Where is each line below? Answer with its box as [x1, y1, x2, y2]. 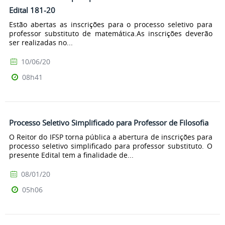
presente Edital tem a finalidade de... [9, 150, 134, 160]
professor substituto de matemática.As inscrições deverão [9, 28, 212, 38]
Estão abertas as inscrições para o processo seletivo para [9, 19, 212, 29]
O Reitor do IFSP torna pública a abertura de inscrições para [9, 132, 212, 142]
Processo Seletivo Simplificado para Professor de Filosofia [9, 117, 208, 128]
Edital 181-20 [9, 5, 55, 16]
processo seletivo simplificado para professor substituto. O [9, 141, 212, 151]
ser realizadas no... [9, 37, 73, 47]
